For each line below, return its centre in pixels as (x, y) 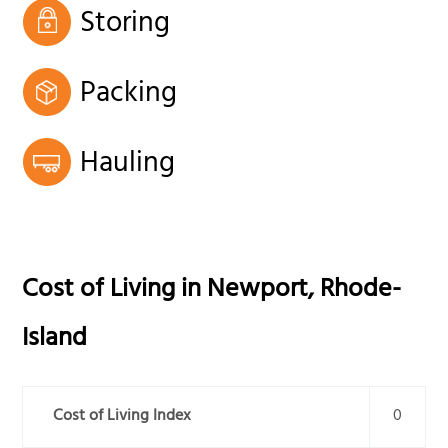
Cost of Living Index (122, 417)
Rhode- (361, 291)
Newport (258, 291)
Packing (129, 95)
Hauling (128, 165)
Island (55, 340)
